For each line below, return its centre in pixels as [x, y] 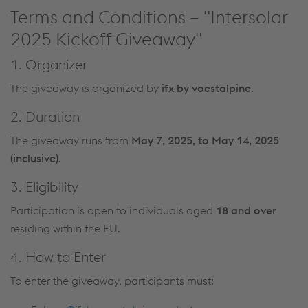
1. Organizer [49, 65]
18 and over [246, 211]
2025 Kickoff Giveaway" [106, 39]
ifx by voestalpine [206, 88]
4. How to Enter [58, 257]
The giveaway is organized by [86, 88]
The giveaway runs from [71, 141]
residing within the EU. [67, 229]
